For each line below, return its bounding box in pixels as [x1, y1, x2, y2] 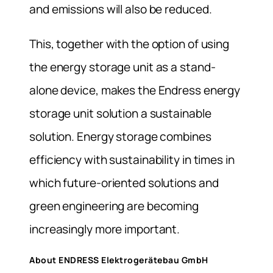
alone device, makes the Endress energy [29, 82, 241, 98]
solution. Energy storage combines [29, 129, 211, 144]
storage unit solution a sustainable [29, 105, 211, 121]
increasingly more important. [29, 221, 180, 237]
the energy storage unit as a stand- [29, 59, 216, 75]
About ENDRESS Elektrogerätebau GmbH [29, 254, 208, 266]
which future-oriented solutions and [29, 175, 219, 191]
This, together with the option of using [29, 36, 230, 52]
